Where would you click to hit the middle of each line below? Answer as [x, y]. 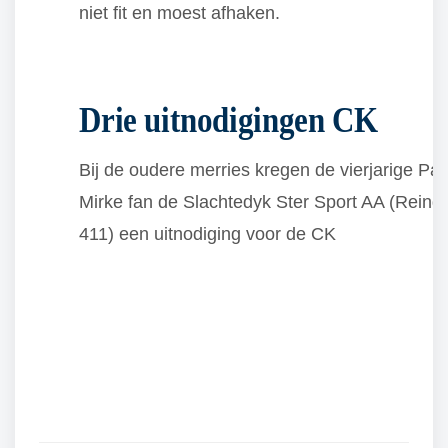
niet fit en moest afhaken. [179, 13]
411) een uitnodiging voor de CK [207, 234]
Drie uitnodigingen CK [229, 119]
